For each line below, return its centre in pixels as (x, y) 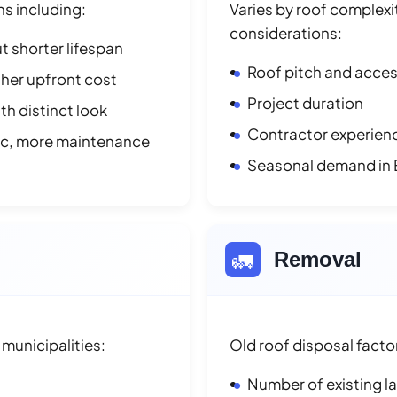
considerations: (286, 32)
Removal (318, 259)
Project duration (305, 102)
